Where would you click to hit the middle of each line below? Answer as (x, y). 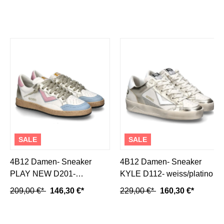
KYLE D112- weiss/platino (166, 174)
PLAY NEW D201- (43, 174)
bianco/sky (29, 186)
